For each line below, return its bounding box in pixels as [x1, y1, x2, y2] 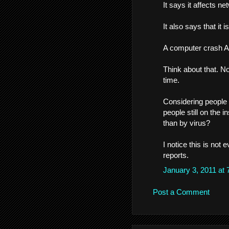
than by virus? [163, 119, 210, 127]
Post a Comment [153, 188, 210, 196]
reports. [163, 151, 189, 159]
